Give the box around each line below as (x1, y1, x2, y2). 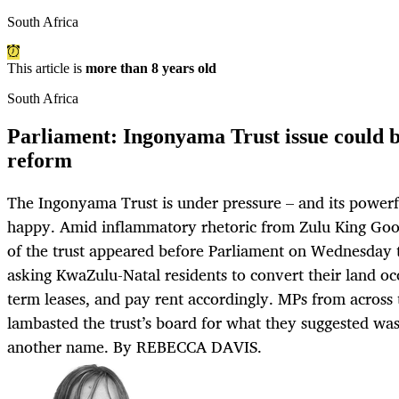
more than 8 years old (85, 61, 216, 77)
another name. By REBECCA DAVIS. (7, 333, 262, 361)
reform (7, 149, 72, 173)
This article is (7, 61, 85, 77)
